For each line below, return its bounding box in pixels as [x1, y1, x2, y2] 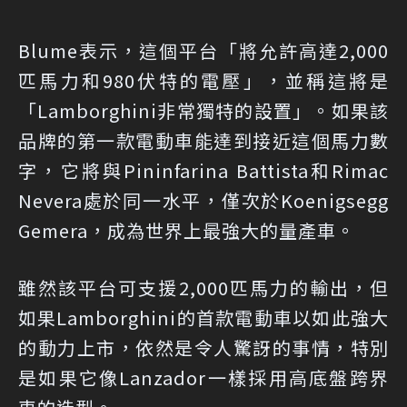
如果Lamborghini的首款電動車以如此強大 [18, 303, 389, 331]
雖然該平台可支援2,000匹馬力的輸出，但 [18, 273, 389, 301]
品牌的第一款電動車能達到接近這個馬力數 [18, 126, 389, 154]
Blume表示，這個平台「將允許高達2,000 [18, 36, 389, 64]
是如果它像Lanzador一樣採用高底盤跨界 [18, 363, 389, 391]
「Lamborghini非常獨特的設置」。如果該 [18, 96, 389, 124]
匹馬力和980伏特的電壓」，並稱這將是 [18, 66, 389, 94]
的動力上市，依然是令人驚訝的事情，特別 [18, 333, 389, 361]
